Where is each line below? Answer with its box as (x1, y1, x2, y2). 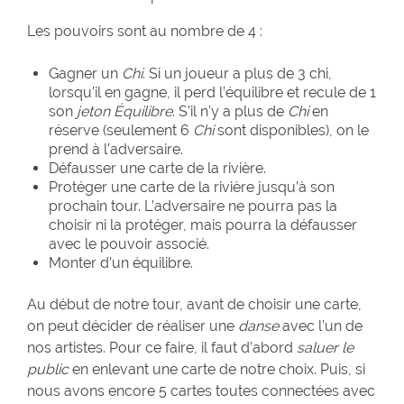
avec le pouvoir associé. (49, 235, 209, 253)
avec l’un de (279, 317, 363, 335)
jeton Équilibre (77, 103, 172, 121)
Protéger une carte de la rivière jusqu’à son (49, 179, 335, 197)
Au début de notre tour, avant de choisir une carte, (27, 296, 362, 314)
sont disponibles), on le (214, 122, 369, 140)
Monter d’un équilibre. (49, 254, 193, 272)
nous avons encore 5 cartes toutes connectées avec (27, 382, 375, 400)
